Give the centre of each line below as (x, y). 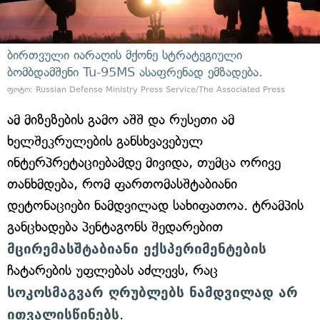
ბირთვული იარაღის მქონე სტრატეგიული (125, 55)
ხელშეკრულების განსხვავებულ (105, 141)
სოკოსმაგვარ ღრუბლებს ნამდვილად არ (152, 292)
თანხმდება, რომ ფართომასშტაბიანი (122, 184)
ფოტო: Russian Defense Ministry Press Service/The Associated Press (146, 89)
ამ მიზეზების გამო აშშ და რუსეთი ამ (121, 119)
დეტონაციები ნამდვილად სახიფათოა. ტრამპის (155, 205)
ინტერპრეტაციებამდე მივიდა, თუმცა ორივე (144, 162)
